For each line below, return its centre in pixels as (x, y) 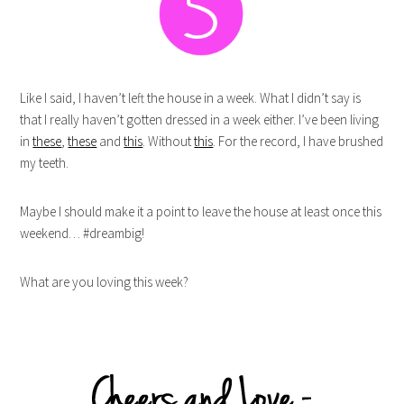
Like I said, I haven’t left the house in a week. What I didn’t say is (191, 97)
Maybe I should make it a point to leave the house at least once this (201, 211)
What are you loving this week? (105, 281)
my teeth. (45, 162)
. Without (169, 141)
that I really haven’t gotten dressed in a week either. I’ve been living (200, 119)
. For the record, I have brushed (298, 141)
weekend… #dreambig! (83, 233)
